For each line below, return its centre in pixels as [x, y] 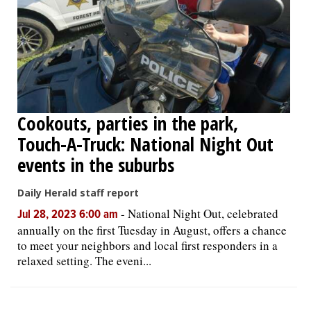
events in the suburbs [96, 165]
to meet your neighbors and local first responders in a [148, 245]
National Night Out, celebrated [203, 213]
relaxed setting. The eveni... [84, 260]
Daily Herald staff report [78, 192]
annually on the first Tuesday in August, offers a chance [152, 230]
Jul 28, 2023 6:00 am [69, 215]
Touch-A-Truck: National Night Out [145, 144]
